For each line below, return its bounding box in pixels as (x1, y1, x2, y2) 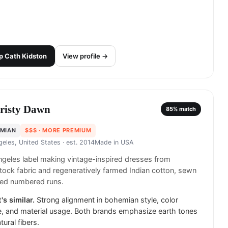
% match (173, 105, 196, 113)
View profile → (63, 51, 108, 60)
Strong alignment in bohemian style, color (37, 195, 178, 205)
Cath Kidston (5, 51, 47, 60)
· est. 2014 (61, 138, 95, 146)
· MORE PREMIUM (37, 126, 92, 134)
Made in (95, 138, 121, 146)
